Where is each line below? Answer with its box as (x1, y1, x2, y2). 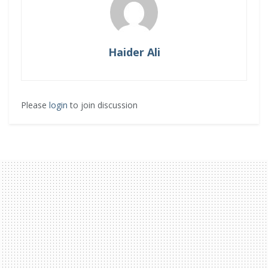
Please (21, 99, 49, 111)
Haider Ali (108, 45, 160, 60)
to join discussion (68, 99, 138, 111)
